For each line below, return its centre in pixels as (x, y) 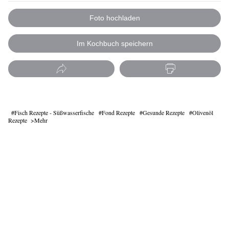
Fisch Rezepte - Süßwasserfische (54, 113)
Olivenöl (203, 113)
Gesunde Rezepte (164, 113)
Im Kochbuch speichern (114, 44)
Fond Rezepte (118, 113)
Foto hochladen (114, 18)
